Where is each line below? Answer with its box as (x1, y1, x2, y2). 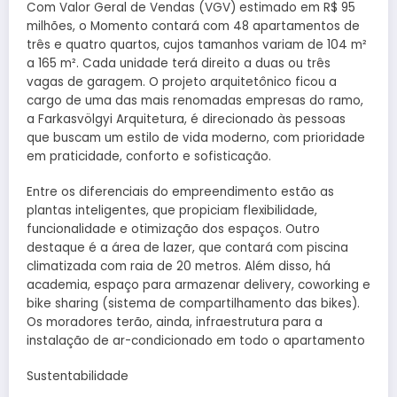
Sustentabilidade (27, 367, 128, 385)
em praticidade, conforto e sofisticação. (27, 147, 271, 165)
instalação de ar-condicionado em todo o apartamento (27, 331, 365, 349)
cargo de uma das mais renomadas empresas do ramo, (27, 91, 363, 109)
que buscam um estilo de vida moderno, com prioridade (27, 128, 365, 146)
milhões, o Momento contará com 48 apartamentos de (27, 17, 360, 35)
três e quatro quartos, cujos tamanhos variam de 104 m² (27, 35, 367, 53)
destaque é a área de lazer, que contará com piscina (27, 238, 348, 256)
